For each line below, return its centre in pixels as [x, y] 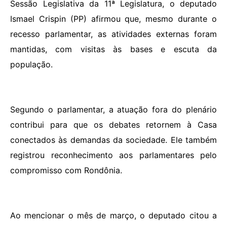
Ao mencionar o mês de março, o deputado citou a [113, 215]
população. [31, 65]
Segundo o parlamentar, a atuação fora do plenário [113, 110]
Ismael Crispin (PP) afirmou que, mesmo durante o [113, 19]
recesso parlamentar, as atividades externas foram [113, 34]
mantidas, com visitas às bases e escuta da [113, 49]
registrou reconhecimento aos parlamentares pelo [113, 155]
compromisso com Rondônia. [66, 171]
